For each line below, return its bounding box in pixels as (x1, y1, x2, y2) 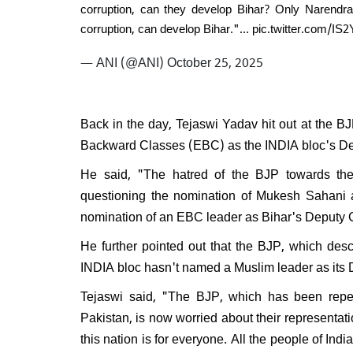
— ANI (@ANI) (80, 50, 167, 72)
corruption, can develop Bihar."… (80, 17, 252, 38)
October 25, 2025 (167, 50, 263, 72)
